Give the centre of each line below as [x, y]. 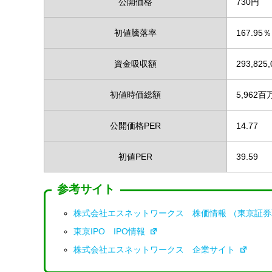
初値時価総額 [135, 94]
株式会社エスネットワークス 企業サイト [156, 249]
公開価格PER [135, 125]
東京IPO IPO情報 [111, 231]
